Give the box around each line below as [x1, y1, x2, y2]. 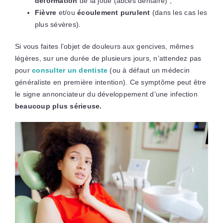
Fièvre [34, 8, 57, 16]
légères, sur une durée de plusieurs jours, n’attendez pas [14, 54, 202, 62]
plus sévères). [34, 20, 81, 28]
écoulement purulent [77, 8, 150, 16]
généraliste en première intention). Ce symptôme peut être [14, 78, 207, 86]
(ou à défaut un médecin [108, 66, 190, 74]
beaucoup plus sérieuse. [14, 102, 102, 110]
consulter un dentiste [29, 66, 108, 74]
